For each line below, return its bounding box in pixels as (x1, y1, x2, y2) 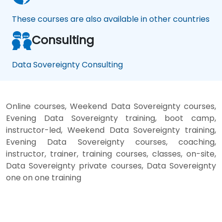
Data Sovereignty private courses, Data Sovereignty (6, 160, 216, 171)
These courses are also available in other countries (12, 13, 210, 25)
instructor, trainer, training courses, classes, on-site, (6, 148, 216, 160)
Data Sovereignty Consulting (12, 58, 123, 70)
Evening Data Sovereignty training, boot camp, (6, 112, 216, 124)
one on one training (6, 171, 81, 183)
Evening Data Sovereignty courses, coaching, (6, 136, 216, 148)
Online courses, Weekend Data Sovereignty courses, (6, 100, 216, 112)
